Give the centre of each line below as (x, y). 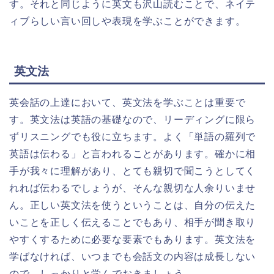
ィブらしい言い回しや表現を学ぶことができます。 (128, 21)
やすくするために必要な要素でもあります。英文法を (133, 240)
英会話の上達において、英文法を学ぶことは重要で (128, 103)
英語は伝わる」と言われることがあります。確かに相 (133, 154)
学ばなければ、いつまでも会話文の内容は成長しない (133, 257)
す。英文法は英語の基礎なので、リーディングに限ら (133, 120)
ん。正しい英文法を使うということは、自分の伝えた (133, 206)
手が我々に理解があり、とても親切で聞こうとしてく (133, 171)
